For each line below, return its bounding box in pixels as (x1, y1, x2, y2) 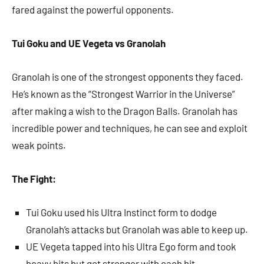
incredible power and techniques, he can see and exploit (12, 122, 247, 134)
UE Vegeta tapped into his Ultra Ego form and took (26, 240, 236, 253)
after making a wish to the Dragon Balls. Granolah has (12, 105, 237, 117)
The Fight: (12, 173, 56, 185)
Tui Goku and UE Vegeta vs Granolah (12, 37, 166, 49)
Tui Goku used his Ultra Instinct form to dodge (26, 206, 217, 219)
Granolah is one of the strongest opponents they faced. (12, 71, 243, 83)
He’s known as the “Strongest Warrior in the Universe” (12, 88, 235, 100)
